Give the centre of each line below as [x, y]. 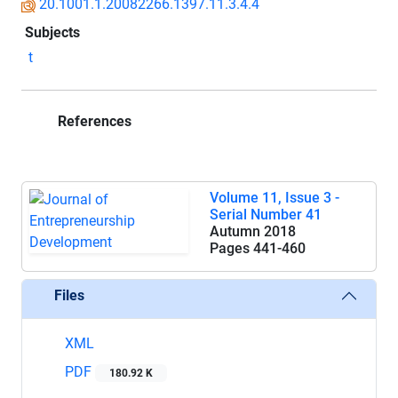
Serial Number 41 [266, 214]
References [93, 121]
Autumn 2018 [253, 231]
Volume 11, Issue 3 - [275, 197]
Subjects [52, 32]
